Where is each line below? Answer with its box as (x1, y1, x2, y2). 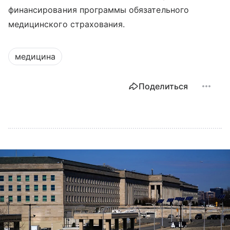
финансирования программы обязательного (8, 4, 189, 15)
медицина (15, 51, 55, 62)
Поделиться (139, 81, 188, 91)
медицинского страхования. (8, 18, 125, 29)
